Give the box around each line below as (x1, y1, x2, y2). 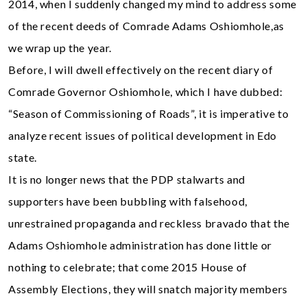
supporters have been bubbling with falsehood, (8, 194, 247, 208)
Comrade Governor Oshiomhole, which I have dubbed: (8, 84, 283, 98)
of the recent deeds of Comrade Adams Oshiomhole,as (8, 19, 285, 32)
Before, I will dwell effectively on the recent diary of (8, 62, 273, 76)
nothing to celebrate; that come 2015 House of (8, 260, 247, 273)
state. (8, 150, 37, 164)
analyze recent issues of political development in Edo (8, 128, 277, 142)
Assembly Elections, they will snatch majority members (8, 282, 288, 295)
